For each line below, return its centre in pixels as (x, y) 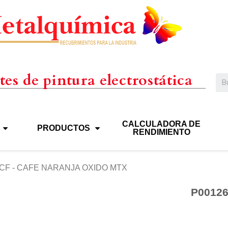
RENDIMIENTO (161, 132)
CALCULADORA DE (162, 124)
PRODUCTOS (64, 128)
